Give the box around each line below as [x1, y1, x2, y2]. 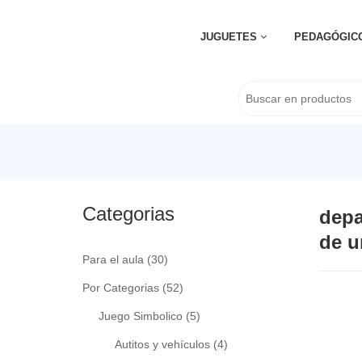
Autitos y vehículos [115, 338, 210, 351]
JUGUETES [200, 31, 260, 43]
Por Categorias [82, 281, 159, 294]
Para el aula [82, 253, 144, 266]
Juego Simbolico [99, 309, 183, 322]
